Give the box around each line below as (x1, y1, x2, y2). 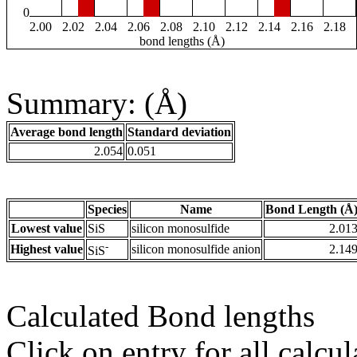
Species (88, 202, 127, 217)
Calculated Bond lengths (6, 299, 315, 334)
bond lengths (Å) (139, 34, 225, 49)
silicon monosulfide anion (131, 242, 261, 257)
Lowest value (11, 222, 82, 236)
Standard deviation (127, 125, 231, 139)
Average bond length (10, 125, 123, 139)
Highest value (10, 242, 83, 257)
